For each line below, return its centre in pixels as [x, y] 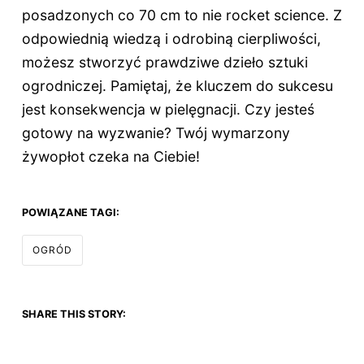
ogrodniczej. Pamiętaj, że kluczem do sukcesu [177, 86]
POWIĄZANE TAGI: [70, 213]
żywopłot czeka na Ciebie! [110, 157]
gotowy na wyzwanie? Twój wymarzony [156, 133]
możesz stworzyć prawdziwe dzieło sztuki [165, 63]
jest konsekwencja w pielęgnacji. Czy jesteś [168, 110]
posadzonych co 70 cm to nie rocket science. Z [182, 15]
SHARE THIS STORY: [74, 314]
